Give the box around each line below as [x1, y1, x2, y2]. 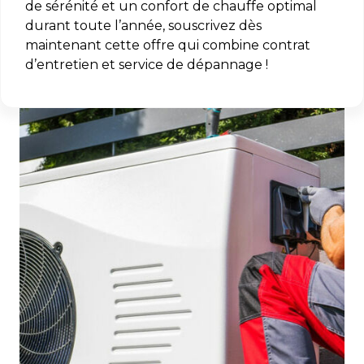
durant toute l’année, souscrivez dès [25, 18, 262, 33]
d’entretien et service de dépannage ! [25, 57, 268, 72]
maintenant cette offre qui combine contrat [25, 37, 310, 53]
